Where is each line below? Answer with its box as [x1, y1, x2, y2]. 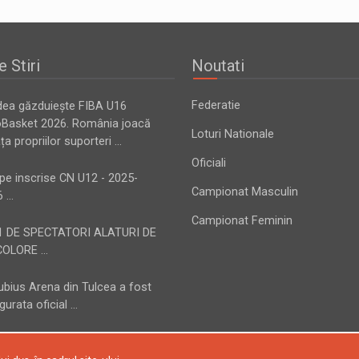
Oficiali [192, 155, 226, 170]
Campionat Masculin [192, 184, 298, 199]
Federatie [192, 98, 240, 112]
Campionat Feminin [192, 213, 292, 228]
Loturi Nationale [192, 127, 274, 141]
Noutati [192, 55, 244, 75]
